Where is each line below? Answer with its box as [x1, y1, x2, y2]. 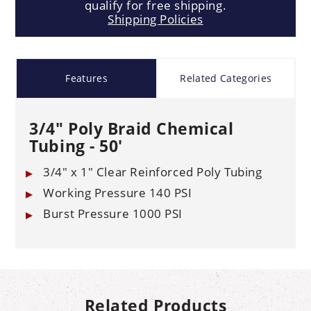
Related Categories [180, 72, 272, 85]
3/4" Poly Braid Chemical [29, 117, 234, 140]
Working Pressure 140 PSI [43, 185, 192, 201]
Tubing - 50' [29, 135, 123, 158]
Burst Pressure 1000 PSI [43, 205, 183, 222]
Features [65, 72, 108, 85]
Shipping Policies [108, 11, 203, 28]
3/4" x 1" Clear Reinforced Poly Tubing [43, 164, 262, 180]
